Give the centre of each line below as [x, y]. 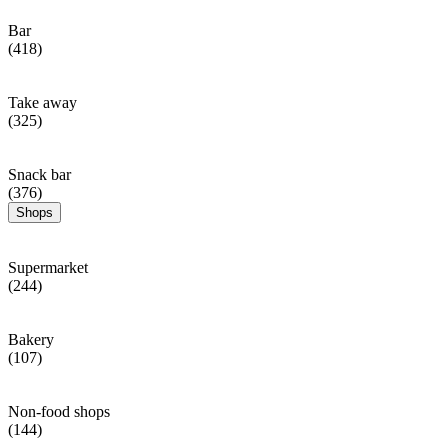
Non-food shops [59, 411]
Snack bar [39, 174]
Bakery [31, 339]
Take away [42, 102]
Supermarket [48, 267]
